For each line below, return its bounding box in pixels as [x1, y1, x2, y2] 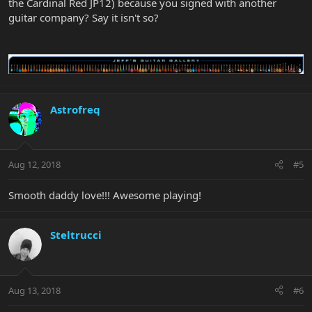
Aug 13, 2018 [8, 283, 61, 297]
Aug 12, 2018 [8, 158, 61, 171]
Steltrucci [50, 228, 102, 242]
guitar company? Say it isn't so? [8, 10, 159, 25]
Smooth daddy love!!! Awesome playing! [8, 188, 201, 203]
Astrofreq [50, 102, 100, 116]
